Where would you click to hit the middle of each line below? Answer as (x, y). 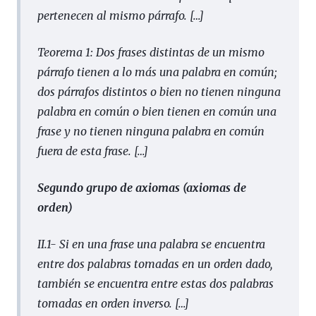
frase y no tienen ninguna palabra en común (151, 131)
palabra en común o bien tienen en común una (157, 111)
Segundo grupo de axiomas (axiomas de (142, 187)
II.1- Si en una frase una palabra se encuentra (151, 244)
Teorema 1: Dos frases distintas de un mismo (151, 52)
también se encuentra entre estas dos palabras (156, 283)
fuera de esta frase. (86, 151)
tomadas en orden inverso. (106, 303)
